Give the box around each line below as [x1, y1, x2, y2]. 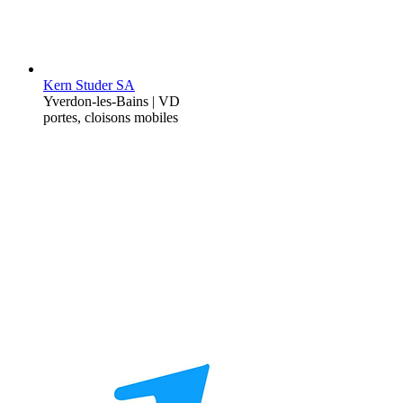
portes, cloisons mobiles [43, 109, 178, 125]
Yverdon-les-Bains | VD [43, 93, 180, 109]
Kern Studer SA [43, 76, 135, 93]
